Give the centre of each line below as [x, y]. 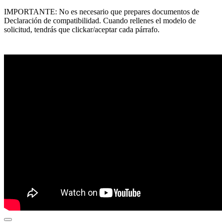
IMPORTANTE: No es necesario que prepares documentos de [102, 11]
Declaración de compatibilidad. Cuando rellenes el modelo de [100, 20]
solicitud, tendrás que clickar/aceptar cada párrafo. [82, 29]
